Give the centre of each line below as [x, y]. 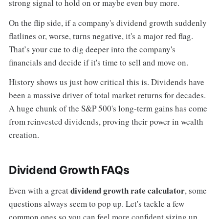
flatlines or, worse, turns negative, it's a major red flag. [101, 36]
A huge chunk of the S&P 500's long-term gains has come [108, 108]
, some [196, 190]
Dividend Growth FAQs [69, 170]
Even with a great [39, 190]
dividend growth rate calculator [127, 190]
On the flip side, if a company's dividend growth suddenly [108, 22]
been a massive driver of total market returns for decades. [107, 95]
